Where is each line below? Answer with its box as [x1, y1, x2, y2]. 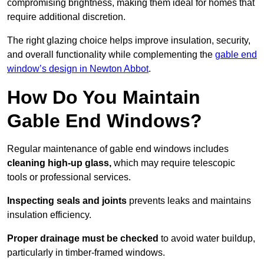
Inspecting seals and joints [7, 196, 127, 206]
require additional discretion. [7, 12, 126, 22]
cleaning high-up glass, [7, 158, 111, 169]
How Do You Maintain [7, 87, 200, 108]
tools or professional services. [7, 172, 131, 183]
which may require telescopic [111, 158, 235, 169]
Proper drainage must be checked [7, 233, 159, 244]
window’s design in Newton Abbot [7, 64, 148, 74]
